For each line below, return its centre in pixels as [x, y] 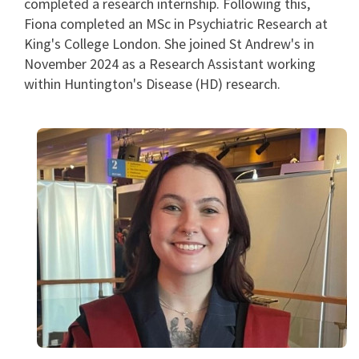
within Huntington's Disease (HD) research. [152, 83]
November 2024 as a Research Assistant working [170, 63]
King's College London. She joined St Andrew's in [169, 43]
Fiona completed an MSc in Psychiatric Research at [176, 23]
